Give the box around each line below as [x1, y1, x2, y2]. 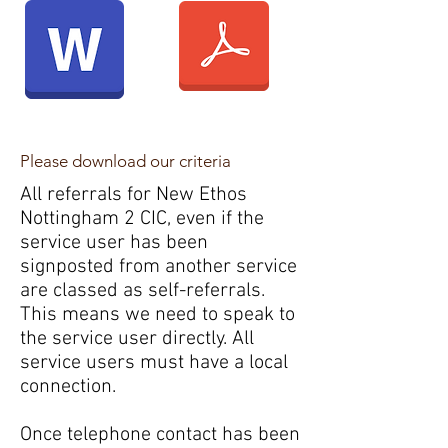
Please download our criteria [20, 151, 235, 171]
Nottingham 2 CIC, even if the [20, 207, 264, 231]
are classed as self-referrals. [20, 279, 265, 303]
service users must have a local [20, 351, 288, 375]
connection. [20, 375, 116, 399]
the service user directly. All [20, 327, 254, 351]
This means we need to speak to [20, 303, 295, 327]
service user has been [20, 231, 208, 255]
